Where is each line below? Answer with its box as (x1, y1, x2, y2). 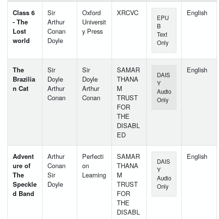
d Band (13, 188, 34, 198)
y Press (82, 26, 103, 36)
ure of (13, 160, 30, 170)
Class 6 (13, 7, 35, 17)
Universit (82, 17, 106, 26)
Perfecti (82, 151, 104, 161)
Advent (13, 151, 34, 161)
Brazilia (13, 74, 35, 84)
